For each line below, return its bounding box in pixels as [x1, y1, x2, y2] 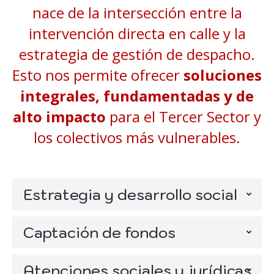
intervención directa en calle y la [28, 23, 246, 44]
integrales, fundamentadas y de [20, 86, 254, 106]
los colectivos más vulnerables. [34, 127, 240, 148]
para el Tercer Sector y [106, 106, 261, 127]
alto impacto [13, 106, 106, 127]
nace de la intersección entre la [32, 2, 242, 23]
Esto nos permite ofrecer [12, 65, 183, 86]
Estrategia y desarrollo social [23, 185, 237, 205]
